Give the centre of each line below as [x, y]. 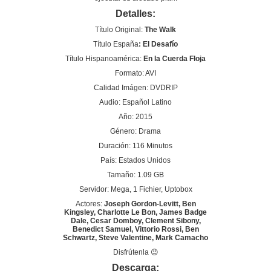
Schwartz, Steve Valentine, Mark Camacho [135, 238]
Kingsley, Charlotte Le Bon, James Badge [135, 213]
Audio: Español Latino [135, 103]
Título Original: [120, 30]
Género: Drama [135, 132]
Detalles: [135, 14]
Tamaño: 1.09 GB [135, 175]
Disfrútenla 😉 [135, 253]
